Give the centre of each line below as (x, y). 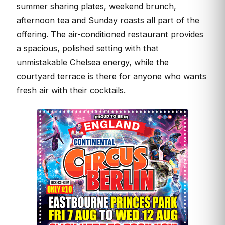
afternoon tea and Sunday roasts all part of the (108, 20)
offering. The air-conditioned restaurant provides (110, 34)
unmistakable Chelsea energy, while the (93, 62)
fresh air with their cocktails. (71, 90)
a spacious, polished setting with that (88, 48)
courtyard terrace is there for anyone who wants (111, 76)
